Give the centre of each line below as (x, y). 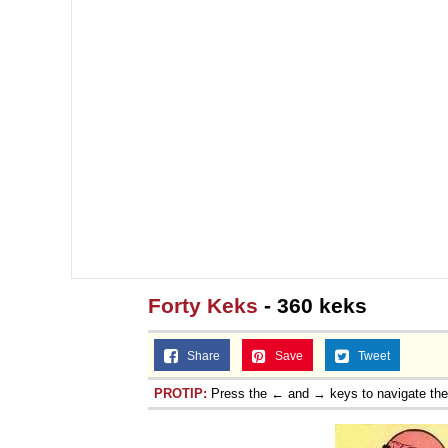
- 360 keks (312, 305)
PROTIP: (180, 393)
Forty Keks (203, 305)
